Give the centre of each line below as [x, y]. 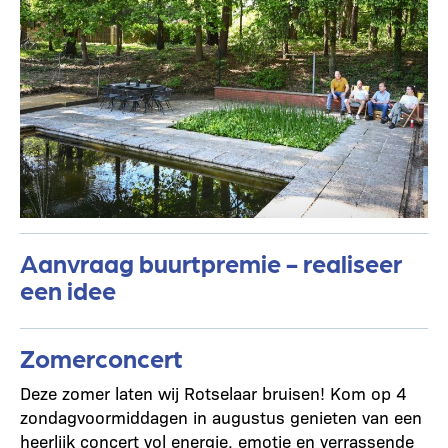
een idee [68, 289]
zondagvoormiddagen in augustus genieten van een [221, 416]
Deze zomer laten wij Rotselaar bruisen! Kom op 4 [213, 392]
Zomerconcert [101, 357]
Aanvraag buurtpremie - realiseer [211, 262]
